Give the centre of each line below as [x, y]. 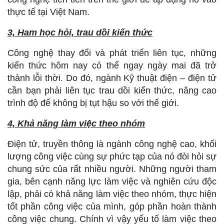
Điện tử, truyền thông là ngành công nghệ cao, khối [112, 144]
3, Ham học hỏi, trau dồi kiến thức [80, 32]
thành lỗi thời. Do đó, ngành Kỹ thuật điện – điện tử [112, 78]
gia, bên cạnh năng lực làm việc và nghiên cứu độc [112, 181]
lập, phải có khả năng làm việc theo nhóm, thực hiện [112, 194]
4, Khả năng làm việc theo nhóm [76, 123]
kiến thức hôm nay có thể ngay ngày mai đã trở [112, 65]
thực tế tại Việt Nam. [48, 12]
